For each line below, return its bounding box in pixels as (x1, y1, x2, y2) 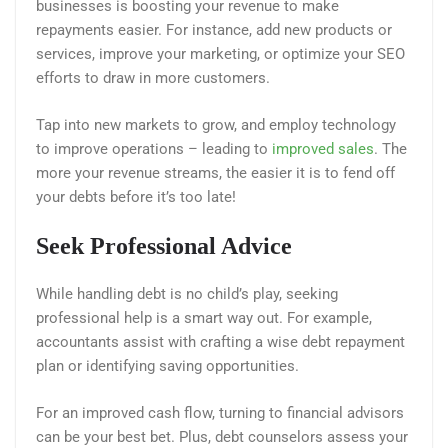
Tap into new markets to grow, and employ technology (36, 115, 396, 134)
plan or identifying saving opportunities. (36, 357, 303, 376)
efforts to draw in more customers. (36, 69, 274, 88)
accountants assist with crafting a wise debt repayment (36, 333, 405, 352)
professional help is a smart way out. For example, (36, 309, 372, 328)
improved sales (272, 139, 374, 158)
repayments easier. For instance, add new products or (36, 21, 392, 40)
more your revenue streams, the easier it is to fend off (36, 163, 395, 182)
